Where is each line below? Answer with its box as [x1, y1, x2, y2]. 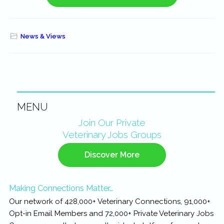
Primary [8, 116, 44, 128]
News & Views [20, 32, 65, 40]
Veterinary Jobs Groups [62, 128, 161, 140]
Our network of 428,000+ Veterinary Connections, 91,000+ [8, 196, 210, 206]
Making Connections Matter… [8, 182, 113, 193]
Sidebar [8, 129, 45, 141]
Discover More [84, 150, 139, 160]
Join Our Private [78, 116, 145, 128]
